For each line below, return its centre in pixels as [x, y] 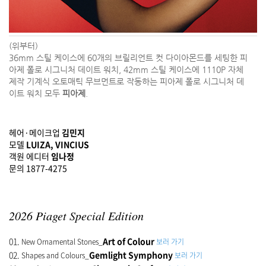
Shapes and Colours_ [55, 255]
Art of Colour [129, 241]
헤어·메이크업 [35, 132]
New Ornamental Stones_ [62, 241]
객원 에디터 [30, 156]
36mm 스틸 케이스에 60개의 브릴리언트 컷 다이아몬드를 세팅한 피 [128, 58]
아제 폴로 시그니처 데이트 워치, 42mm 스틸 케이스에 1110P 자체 [126, 70]
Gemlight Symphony [131, 254]
